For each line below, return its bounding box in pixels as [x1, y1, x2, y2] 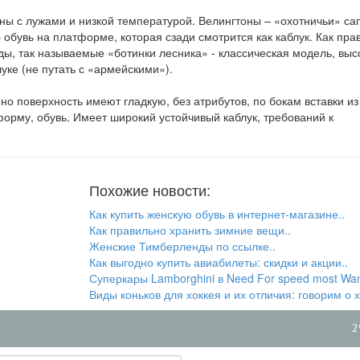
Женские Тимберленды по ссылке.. [88, 237, 276, 254]
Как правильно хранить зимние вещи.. [88, 221, 291, 238]
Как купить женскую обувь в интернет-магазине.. [88, 205, 345, 222]
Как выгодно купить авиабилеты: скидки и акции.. [88, 253, 348, 270]
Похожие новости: [88, 178, 211, 200]
